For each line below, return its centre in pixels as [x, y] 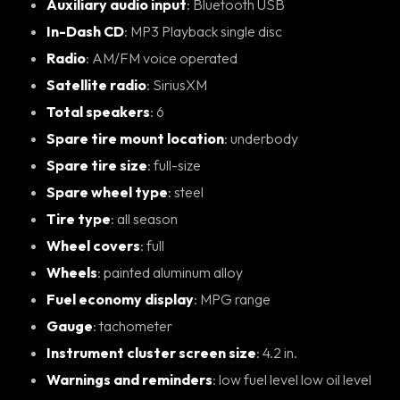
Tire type [79, 218]
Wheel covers [93, 245]
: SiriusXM [180, 84]
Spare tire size [97, 165]
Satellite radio [96, 84]
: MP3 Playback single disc [206, 31]
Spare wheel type [107, 192]
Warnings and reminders [129, 379]
